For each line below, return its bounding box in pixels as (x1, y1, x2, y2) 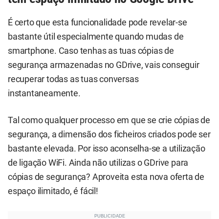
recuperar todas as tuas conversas (8, 74, 139, 84)
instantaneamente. (8, 88, 81, 98)
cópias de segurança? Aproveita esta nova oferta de (8, 172, 204, 182)
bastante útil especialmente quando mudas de (8, 31, 184, 42)
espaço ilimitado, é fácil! (8, 186, 98, 196)
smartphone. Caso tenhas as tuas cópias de (8, 45, 174, 56)
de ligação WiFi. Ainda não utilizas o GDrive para (8, 158, 189, 168)
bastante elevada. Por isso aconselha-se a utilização (8, 144, 205, 153)
